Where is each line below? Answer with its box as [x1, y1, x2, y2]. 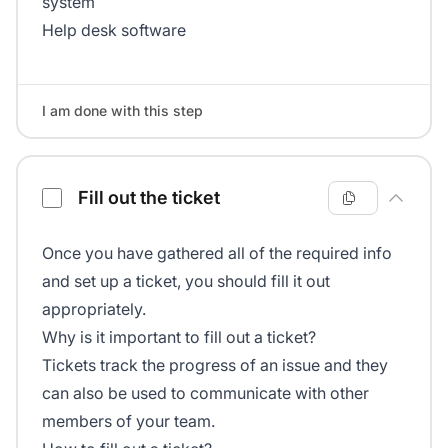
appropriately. [42, 299, 146, 320]
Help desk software [42, 20, 186, 41]
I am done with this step [42, 102, 203, 120]
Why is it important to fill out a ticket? [42, 327, 316, 348]
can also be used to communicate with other [42, 383, 369, 404]
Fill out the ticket [78, 187, 220, 209]
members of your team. [42, 411, 215, 432]
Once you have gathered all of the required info [42, 243, 392, 264]
